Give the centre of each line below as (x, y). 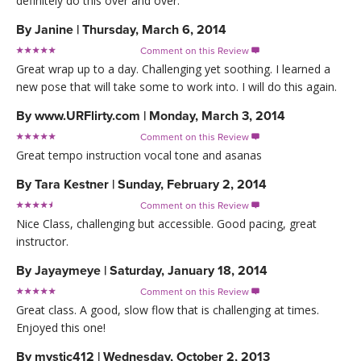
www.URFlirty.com (87, 116)
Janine (54, 30)
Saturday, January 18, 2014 (189, 271)
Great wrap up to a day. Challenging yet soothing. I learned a (173, 69)
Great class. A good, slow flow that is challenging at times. (168, 310)
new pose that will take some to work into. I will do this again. (176, 87)
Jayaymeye (68, 271)
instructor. (42, 242)
